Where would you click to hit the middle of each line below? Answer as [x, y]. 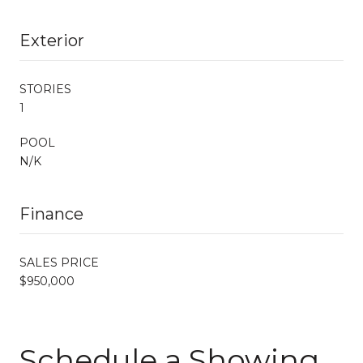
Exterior [52, 40]
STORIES [45, 89]
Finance [51, 214]
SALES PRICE [59, 262]
